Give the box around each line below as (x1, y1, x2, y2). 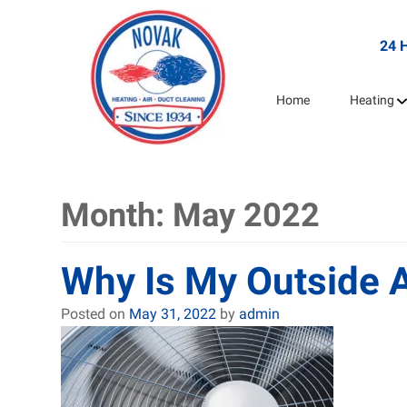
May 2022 (173, 196, 320, 234)
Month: (61, 196, 173, 234)
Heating (349, 93, 394, 107)
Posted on (61, 305, 129, 323)
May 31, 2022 (129, 305, 216, 323)
